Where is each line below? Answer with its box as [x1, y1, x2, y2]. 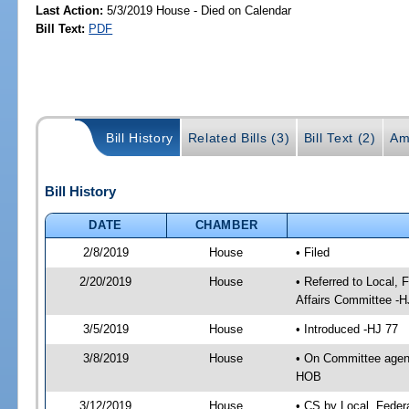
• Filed [295, 245, 330, 259]
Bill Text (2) [303, 131, 376, 146]
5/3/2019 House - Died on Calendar [103, 3, 292, 17]
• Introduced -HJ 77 [295, 321, 398, 336]
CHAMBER [194, 217, 259, 232]
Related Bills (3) [187, 131, 290, 146]
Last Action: [36, 3, 104, 17]
